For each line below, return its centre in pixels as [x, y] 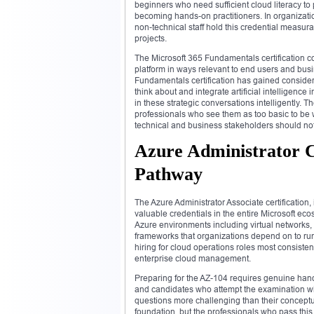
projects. [151, 38]
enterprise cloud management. [193, 258]
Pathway [169, 174]
